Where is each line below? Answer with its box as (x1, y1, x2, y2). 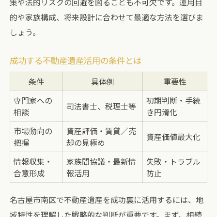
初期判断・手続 (146, 94, 201, 106)
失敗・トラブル (146, 155, 201, 167)
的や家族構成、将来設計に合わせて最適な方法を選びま (10, 11, 203, 23)
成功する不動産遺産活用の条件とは (10, 54, 141, 66)
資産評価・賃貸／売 (66, 125, 136, 137)
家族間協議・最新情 (66, 155, 136, 167)
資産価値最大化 (146, 131, 201, 142)
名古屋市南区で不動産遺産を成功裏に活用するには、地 (10, 194, 203, 205)
